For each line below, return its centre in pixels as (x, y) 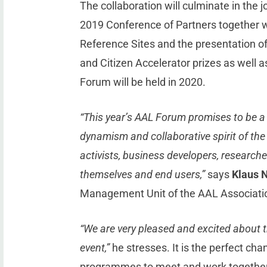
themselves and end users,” (143, 175)
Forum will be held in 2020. (143, 82)
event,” (95, 248)
